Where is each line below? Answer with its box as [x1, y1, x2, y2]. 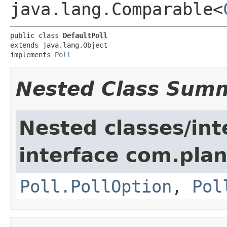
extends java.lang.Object [10, 41, 107, 49]
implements [10, 51, 55, 59]
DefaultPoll [63, 31, 107, 40]
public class [10, 31, 63, 40]
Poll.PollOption [20, 176, 172, 197]
